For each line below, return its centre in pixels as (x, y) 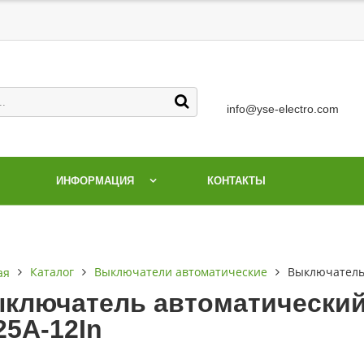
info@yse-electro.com (283, 108)
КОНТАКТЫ (236, 181)
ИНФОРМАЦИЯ (95, 181)
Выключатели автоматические (181, 272)
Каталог (52, 272)
